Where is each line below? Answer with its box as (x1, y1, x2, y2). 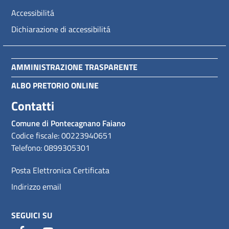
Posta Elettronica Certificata (11, 164, 109, 176)
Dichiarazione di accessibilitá (11, 23, 110, 35)
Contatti (11, 97, 54, 115)
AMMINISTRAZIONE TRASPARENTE (11, 61, 138, 73)
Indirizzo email (11, 180, 61, 193)
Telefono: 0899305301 (11, 142, 90, 154)
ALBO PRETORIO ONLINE (11, 79, 99, 91)
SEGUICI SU (11, 209, 52, 221)
